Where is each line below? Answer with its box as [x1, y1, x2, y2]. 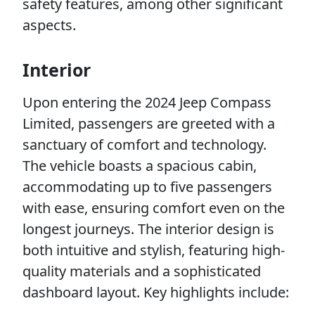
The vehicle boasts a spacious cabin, [22, 156, 257, 175]
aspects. [22, 15, 76, 34]
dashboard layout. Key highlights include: [22, 283, 289, 302]
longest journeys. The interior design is [22, 219, 274, 238]
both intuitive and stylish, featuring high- [22, 240, 285, 259]
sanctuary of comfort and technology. [22, 135, 266, 154]
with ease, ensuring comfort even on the [22, 198, 285, 217]
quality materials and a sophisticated [22, 262, 261, 281]
